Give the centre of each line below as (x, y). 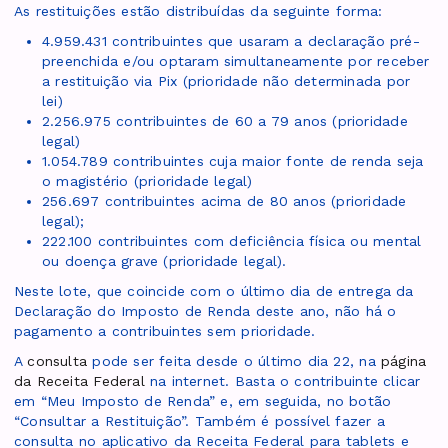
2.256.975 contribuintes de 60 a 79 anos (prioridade (225, 121)
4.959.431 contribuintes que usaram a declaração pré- (231, 41)
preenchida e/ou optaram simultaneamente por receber (236, 61)
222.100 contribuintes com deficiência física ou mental (232, 241)
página (403, 361)
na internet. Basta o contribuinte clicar (282, 381)
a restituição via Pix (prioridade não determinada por (226, 81)
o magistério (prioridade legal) (147, 181)
